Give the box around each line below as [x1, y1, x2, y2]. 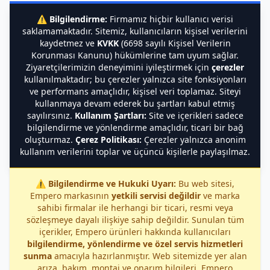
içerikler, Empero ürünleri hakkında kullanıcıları [39, 226, 231, 237]
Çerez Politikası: [75, 134, 142, 145]
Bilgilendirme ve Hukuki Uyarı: [48, 178, 176, 189]
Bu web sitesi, [176, 178, 234, 189]
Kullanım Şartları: [74, 110, 146, 121]
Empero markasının [30, 190, 111, 201]
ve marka [201, 190, 240, 201]
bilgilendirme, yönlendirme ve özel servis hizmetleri [27, 238, 243, 250]
